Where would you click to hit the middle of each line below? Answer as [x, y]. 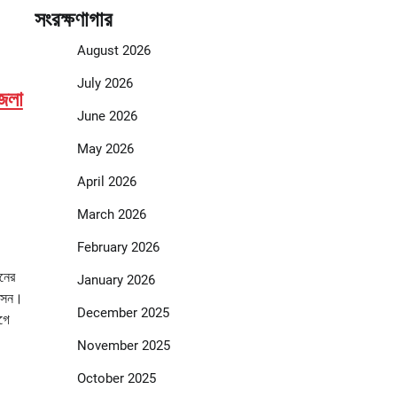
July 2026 [105, 84]
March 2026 [111, 215]
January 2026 [116, 280]
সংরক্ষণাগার [73, 20]
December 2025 [123, 313]
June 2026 [107, 117]
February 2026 [118, 248]
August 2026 [113, 51]
